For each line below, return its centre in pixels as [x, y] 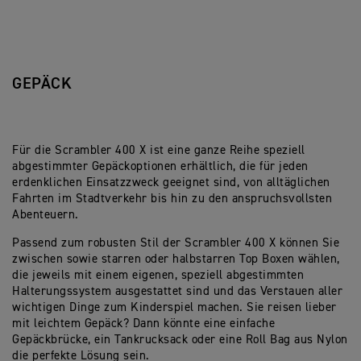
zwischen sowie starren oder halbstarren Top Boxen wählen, [176, 259]
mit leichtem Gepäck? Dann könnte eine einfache [143, 324]
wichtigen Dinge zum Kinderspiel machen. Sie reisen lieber [174, 308]
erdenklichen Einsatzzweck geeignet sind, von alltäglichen [171, 183]
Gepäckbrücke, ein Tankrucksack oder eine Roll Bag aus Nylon [180, 340]
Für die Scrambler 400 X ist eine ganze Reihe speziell [159, 151]
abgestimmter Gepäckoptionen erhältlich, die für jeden [160, 167]
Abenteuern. [46, 215]
